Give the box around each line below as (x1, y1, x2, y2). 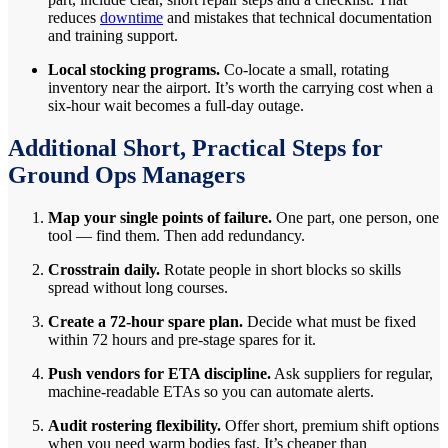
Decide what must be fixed (243, 313, 416, 331)
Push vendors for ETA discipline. (48, 365, 271, 383)
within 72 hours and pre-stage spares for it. (48, 331, 316, 349)
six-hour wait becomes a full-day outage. (48, 97, 304, 115)
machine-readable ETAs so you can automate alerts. (48, 383, 374, 401)
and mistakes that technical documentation (163, 9, 432, 27)
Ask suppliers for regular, (271, 365, 433, 383)
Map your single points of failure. (48, 209, 272, 227)
